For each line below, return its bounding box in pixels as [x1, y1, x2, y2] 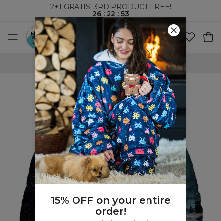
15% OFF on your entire [50, 194, 171, 206]
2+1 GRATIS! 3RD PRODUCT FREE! [50, 2, 171, 11]
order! [95, 205, 126, 217]
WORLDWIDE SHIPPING [80, 59, 153, 67]
